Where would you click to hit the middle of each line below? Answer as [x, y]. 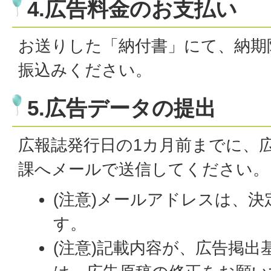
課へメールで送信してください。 [144, 169]
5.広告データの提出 [122, 108]
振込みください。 [85, 70]
